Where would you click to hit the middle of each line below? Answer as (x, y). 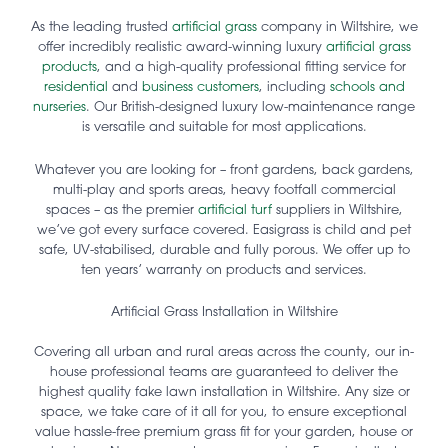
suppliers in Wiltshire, (337, 210)
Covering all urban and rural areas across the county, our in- (224, 352)
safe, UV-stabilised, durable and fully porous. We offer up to (224, 250)
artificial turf (234, 210)
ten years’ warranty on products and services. (224, 270)
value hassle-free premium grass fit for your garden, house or (224, 432)
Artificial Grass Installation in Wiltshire (224, 312)
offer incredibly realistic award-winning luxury (181, 48)
